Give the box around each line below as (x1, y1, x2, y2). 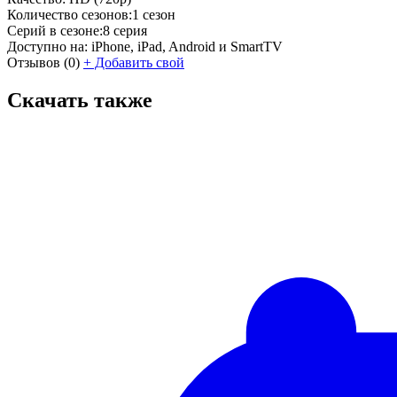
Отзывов (7, 54, 60, 70)
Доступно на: (7, 38, 88, 54)
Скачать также (7, 88, 152, 112)
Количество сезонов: (7, 6, 132, 22)
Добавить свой (91, 54, 184, 70)
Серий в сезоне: (7, 22, 103, 38)
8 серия (103, 22, 147, 38)
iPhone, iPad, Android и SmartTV (91, 38, 283, 54)
